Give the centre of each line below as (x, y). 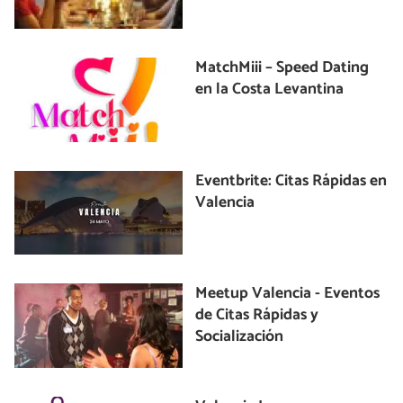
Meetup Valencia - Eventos (288, 294)
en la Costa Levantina (270, 90)
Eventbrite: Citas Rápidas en (291, 181)
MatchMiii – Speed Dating (282, 68)
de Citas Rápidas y (257, 316)
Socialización (240, 337)
